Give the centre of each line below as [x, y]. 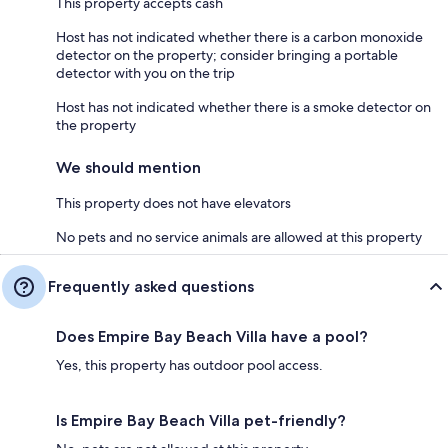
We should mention [128, 167]
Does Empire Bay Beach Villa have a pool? [212, 336]
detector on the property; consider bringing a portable [227, 54]
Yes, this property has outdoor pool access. [189, 364]
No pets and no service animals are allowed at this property [239, 236]
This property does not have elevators [173, 202]
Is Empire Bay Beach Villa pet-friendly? [201, 420]
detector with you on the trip [145, 72]
